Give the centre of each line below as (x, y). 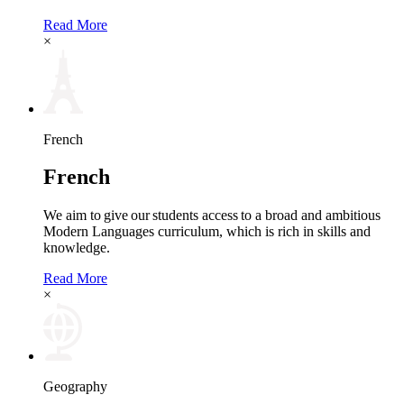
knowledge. (78, 248)
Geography (75, 387)
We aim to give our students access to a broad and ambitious (212, 216)
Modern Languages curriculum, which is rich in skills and (207, 232)
